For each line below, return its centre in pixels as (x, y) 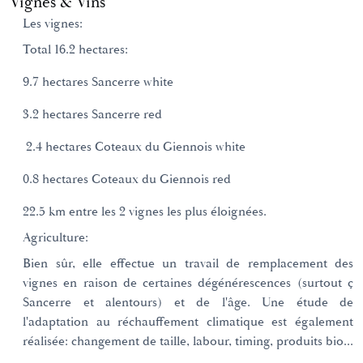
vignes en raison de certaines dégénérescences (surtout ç (188, 283)
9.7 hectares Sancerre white (98, 82)
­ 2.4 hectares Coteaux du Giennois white (134, 147)
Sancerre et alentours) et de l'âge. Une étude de (188, 302)
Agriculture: (56, 237)
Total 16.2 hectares (74, 49)
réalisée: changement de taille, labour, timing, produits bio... (188, 341)
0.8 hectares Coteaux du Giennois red (127, 179)
